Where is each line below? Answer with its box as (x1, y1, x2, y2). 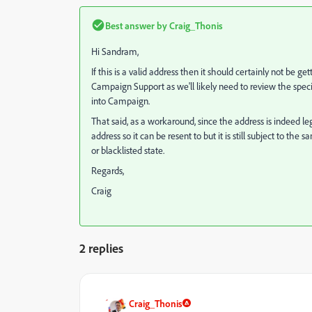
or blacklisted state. (91, 143, 164, 156)
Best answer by (105, 19, 167, 31)
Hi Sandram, (91, 45, 139, 57)
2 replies (79, 240, 123, 256)
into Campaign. (91, 94, 150, 107)
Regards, (91, 164, 124, 176)
